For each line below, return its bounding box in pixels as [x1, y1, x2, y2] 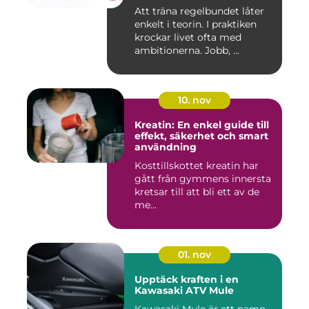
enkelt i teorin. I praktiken [134, 18, 257, 31]
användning [134, 141, 197, 154]
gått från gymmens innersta [134, 172, 271, 186]
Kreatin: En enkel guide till [134, 119, 269, 132]
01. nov [178, 248, 211, 261]
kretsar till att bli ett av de [134, 186, 259, 199]
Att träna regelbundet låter [134, 5, 264, 18]
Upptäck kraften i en [134, 273, 239, 286]
